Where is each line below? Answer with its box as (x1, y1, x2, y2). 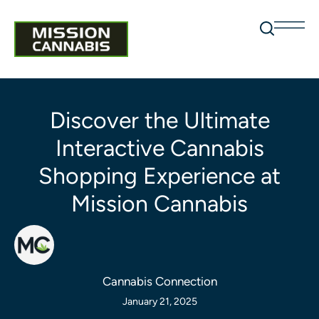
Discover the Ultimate (49, 107, 270, 134)
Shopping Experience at (38, 162, 281, 189)
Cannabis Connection (102, 274, 217, 288)
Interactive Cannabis (55, 135, 264, 162)
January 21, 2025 (122, 296, 197, 308)
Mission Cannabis (71, 190, 248, 217)
